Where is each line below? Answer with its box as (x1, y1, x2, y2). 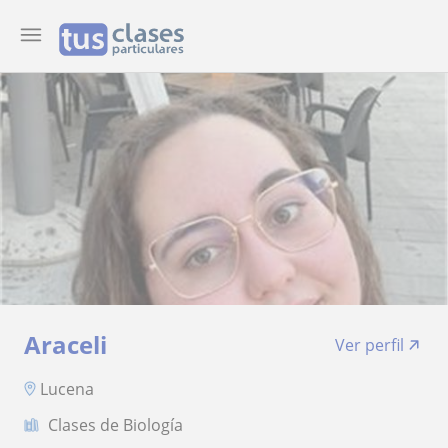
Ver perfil (335, 334, 404, 356)
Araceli (24, 328, 107, 361)
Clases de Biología (48, 413, 183, 436)
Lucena (40, 377, 94, 400)
